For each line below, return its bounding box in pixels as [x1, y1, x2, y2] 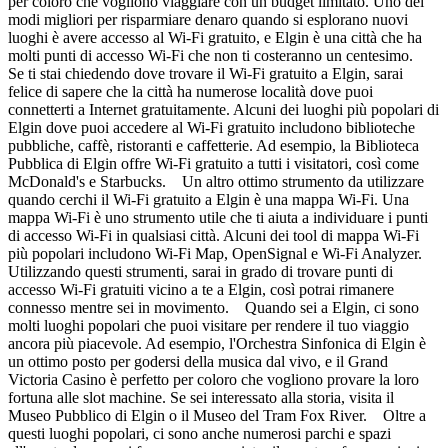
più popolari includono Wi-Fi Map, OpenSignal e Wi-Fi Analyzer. [8, 244, 422, 262]
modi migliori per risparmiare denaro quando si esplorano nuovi [8, 10, 408, 28]
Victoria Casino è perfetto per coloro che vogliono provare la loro [8, 370, 419, 388]
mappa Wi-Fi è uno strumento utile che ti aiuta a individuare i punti [8, 208, 428, 226]
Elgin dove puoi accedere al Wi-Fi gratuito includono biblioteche [8, 118, 415, 136]
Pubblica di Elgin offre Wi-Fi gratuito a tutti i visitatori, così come [8, 154, 419, 172]
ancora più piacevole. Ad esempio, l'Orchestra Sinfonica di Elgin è [8, 334, 426, 352]
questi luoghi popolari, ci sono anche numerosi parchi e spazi [8, 424, 391, 442]
